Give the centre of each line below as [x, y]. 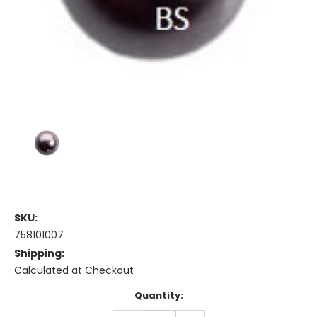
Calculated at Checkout [74, 271]
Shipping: [39, 254]
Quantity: [158, 296]
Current [34, 296]
